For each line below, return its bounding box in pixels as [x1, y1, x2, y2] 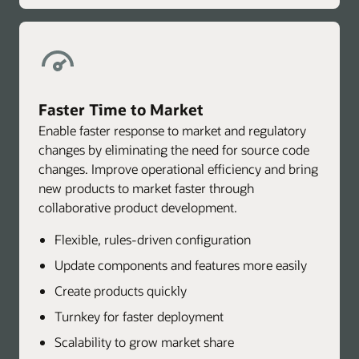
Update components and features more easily [54, 256, 307, 274]
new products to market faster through [38, 179, 254, 197]
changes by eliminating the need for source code [38, 141, 309, 159]
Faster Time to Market [38, 99, 204, 120]
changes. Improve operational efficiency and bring [38, 160, 318, 178]
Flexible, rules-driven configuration [54, 231, 251, 248]
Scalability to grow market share [54, 333, 234, 351]
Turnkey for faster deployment [54, 308, 224, 325]
